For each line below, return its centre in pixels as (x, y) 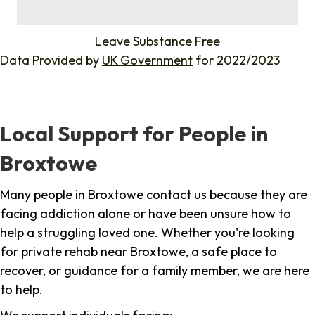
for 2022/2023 (236, 60)
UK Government (147, 60)
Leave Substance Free (157, 41)
